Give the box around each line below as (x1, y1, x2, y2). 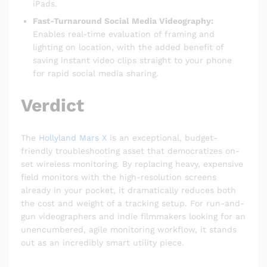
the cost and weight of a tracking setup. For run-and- (21, 198, 244, 208)
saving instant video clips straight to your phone (33, 55, 232, 65)
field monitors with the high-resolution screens (21, 172, 216, 182)
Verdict (21, 94, 84, 116)
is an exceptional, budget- (107, 132, 218, 142)
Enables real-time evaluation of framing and (33, 29, 215, 39)
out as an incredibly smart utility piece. (21, 237, 184, 247)
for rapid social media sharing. (33, 68, 159, 78)
